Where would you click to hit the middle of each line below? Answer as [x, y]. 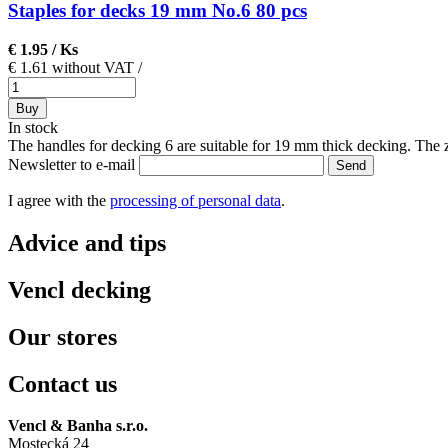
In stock [33, 127]
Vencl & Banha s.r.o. [78, 426]
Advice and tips [87, 242]
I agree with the [59, 200]
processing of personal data [195, 200]
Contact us [62, 383]
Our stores [62, 336]
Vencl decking [79, 289]
